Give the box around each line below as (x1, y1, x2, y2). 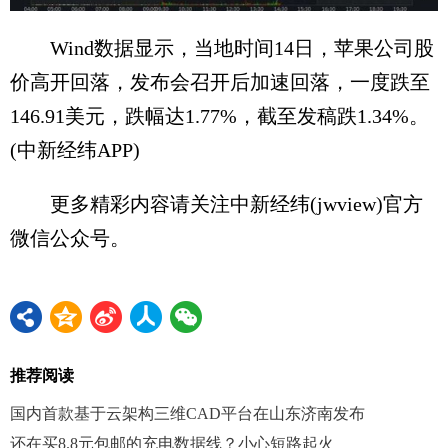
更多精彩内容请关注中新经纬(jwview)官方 (10, 192, 423, 215)
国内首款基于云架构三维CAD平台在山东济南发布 (10, 404, 365, 422)
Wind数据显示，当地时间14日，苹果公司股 (10, 36, 434, 59)
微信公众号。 (10, 226, 130, 249)
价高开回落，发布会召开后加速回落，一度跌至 (10, 70, 430, 93)
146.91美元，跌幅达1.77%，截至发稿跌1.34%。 (10, 104, 429, 127)
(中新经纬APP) (10, 138, 140, 161)
